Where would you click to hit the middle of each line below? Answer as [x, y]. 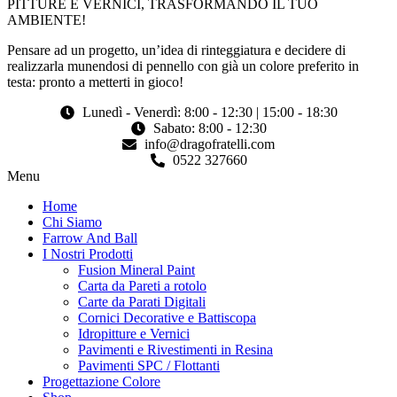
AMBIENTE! [47, 20]
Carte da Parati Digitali [142, 302]
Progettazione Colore [101, 382]
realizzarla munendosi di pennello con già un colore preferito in [183, 66]
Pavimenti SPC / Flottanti [149, 366]
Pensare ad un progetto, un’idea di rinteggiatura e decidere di [176, 51]
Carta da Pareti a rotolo [142, 286]
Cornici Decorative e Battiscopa [167, 318]
